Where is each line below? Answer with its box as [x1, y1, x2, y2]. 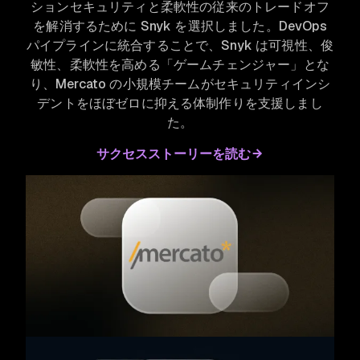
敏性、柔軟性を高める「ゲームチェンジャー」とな [31, 56, 329, 74]
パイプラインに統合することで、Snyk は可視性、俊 [26, 37, 334, 55]
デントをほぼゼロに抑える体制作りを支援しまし [37, 95, 323, 112]
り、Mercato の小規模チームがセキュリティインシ [29, 76, 331, 93]
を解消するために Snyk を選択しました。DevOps [33, 18, 327, 35]
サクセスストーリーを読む [96, 145, 252, 163]
